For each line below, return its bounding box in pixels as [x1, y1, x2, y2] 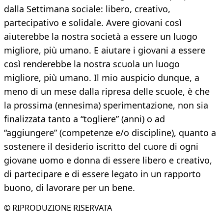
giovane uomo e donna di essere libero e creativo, [4, 154, 212, 166]
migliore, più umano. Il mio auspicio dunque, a [4, 72, 199, 84]
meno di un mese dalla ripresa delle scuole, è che [4, 85, 210, 98]
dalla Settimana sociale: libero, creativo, [4, 3, 170, 15]
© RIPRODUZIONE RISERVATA [4, 202, 112, 214]
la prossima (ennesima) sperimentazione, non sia [4, 99, 208, 111]
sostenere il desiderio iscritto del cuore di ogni [4, 140, 198, 153]
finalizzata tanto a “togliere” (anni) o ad [4, 113, 165, 125]
